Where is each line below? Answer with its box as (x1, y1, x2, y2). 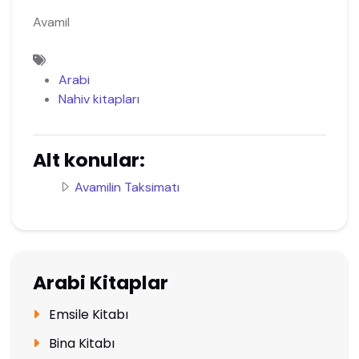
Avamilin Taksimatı (74, 178, 179, 196)
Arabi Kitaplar (32, 269, 168, 296)
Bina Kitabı (45, 334, 115, 353)
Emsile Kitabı (45, 305, 128, 325)
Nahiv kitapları (58, 90, 139, 107)
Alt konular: (32, 146, 145, 173)
